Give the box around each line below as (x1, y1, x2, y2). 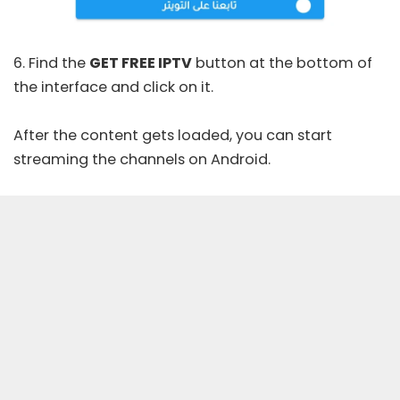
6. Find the (13, 52, 89, 73)
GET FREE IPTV (89, 52, 192, 73)
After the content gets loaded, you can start (13, 124, 332, 146)
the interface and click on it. (13, 76, 213, 97)
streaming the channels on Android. (13, 148, 271, 170)
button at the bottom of (192, 52, 372, 73)
